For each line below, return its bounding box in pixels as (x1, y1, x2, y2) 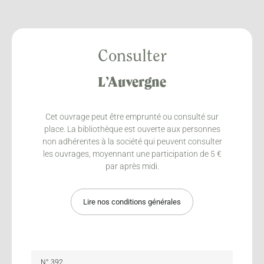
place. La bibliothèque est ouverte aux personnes (44, 124, 220, 134)
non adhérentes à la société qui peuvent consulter (42, 136, 222, 146)
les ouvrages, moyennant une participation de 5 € (42, 148, 222, 159)
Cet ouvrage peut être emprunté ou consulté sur (45, 111, 219, 121)
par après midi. (105, 161, 159, 171)
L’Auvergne (98, 76, 166, 90)
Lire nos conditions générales (83, 197, 181, 206)
